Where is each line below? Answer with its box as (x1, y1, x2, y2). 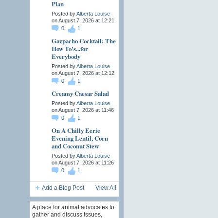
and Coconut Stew (51, 141, 99, 151)
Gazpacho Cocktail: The (51, 36, 116, 46)
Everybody (51, 52, 80, 61)
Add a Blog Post (41, 184, 84, 192)
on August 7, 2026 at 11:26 (51, 160, 114, 166)
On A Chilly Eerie (51, 126, 100, 135)
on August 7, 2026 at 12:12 (51, 70, 114, 76)
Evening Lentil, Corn (51, 133, 108, 143)
